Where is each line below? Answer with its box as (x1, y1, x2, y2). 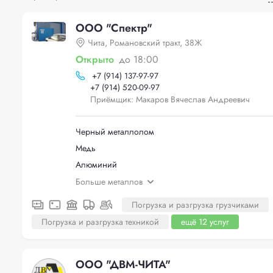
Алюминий (76, 158, 117, 171)
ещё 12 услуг (181, 215, 229, 228)
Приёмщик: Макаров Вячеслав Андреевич (90, 93, 250, 105)
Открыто (76, 52, 114, 66)
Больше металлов (76, 175, 143, 188)
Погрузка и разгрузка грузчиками (132, 198, 259, 211)
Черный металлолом (76, 125, 154, 138)
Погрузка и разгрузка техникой (41, 215, 159, 228)
